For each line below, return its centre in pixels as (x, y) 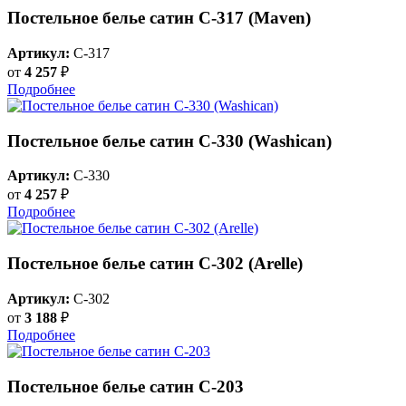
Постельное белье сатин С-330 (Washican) (169, 140)
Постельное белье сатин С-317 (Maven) (159, 18)
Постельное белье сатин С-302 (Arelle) (155, 264)
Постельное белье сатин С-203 (126, 386)
